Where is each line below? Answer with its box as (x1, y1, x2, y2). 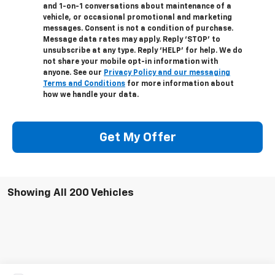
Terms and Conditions (43, 80, 125, 88)
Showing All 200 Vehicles (7, 188, 134, 199)
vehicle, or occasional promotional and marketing (43, 14, 232, 22)
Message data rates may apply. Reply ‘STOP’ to (43, 36, 220, 44)
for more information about (125, 80, 234, 88)
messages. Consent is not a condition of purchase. (43, 25, 233, 33)
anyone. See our (43, 69, 104, 77)
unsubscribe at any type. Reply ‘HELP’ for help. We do (43, 47, 242, 55)
